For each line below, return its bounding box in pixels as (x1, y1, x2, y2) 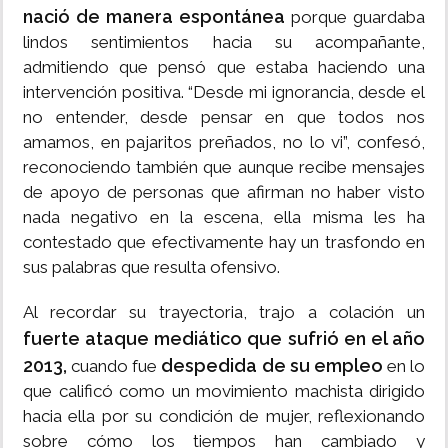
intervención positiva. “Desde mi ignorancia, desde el (23, 82, 425, 103)
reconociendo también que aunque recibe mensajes (23, 157, 425, 178)
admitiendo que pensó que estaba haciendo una (23, 57, 425, 78)
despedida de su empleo (161, 355, 383, 377)
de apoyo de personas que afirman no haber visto (23, 182, 425, 203)
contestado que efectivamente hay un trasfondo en (23, 232, 425, 253)
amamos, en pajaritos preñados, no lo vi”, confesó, (23, 132, 425, 153)
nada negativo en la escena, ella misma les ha (23, 207, 425, 228)
